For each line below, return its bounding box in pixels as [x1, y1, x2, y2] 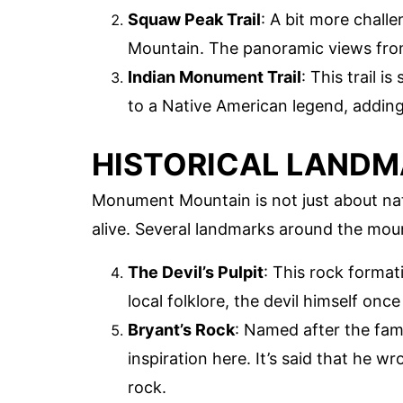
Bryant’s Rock [128, 319, 235, 339]
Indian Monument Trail [128, 67, 301, 87]
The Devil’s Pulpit [128, 262, 264, 282]
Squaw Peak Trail [128, 10, 261, 30]
